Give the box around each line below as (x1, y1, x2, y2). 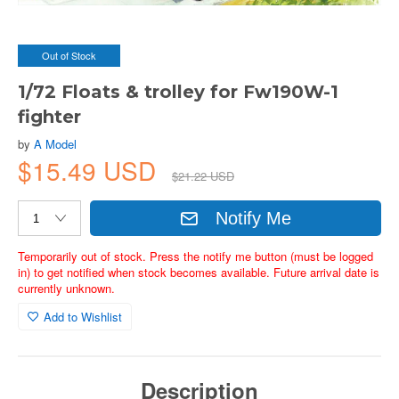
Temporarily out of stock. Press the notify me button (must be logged (18, 248, 373, 265)
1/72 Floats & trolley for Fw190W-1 (18, 81, 338, 102)
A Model (34, 135, 77, 152)
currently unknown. (18, 280, 115, 297)
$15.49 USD (18, 152, 163, 188)
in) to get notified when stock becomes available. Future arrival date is (18, 264, 379, 281)
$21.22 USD (172, 167, 234, 184)
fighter (18, 106, 81, 127)
